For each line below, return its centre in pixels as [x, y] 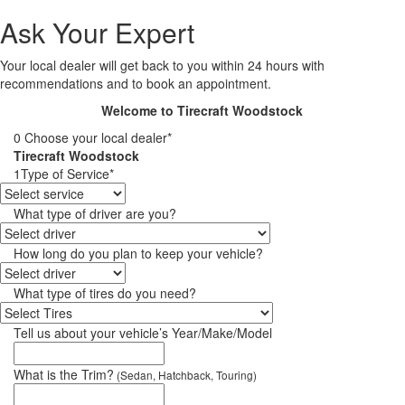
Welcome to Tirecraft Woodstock [202, 111]
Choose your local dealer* [96, 138]
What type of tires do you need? [105, 293]
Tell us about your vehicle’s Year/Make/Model [143, 333]
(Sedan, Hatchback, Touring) [185, 375]
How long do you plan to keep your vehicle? [138, 254]
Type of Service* [67, 174]
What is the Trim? [64, 375]
